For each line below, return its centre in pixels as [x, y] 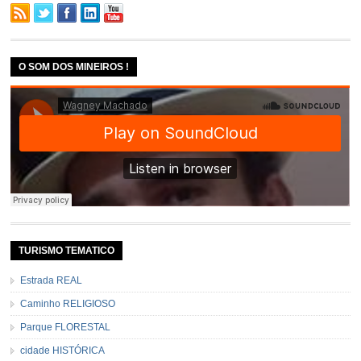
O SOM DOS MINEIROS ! [74, 66]
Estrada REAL [52, 280]
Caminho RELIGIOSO [68, 303]
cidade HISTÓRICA [63, 350]
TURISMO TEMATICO [67, 250]
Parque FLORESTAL [66, 327]
